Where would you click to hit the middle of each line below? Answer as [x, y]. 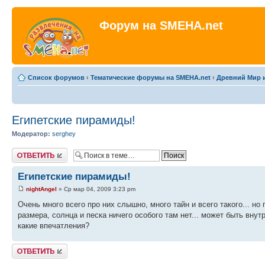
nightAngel [41, 189]
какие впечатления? [54, 225]
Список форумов [56, 77]
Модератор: [31, 134]
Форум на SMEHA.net [161, 25]
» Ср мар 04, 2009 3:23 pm [96, 189]
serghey [64, 134]
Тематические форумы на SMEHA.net [151, 77]
